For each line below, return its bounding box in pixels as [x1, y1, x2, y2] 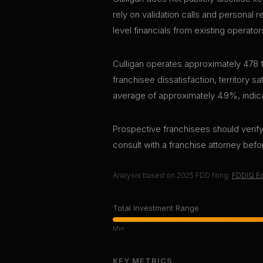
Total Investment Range [113, 203, 199, 213]
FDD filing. [194, 170, 230, 180]
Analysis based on [113, 170, 177, 180]
